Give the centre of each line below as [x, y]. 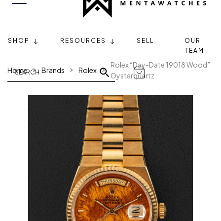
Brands [53, 70]
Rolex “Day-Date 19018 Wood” [160, 65]
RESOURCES [83, 41]
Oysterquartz [132, 75]
